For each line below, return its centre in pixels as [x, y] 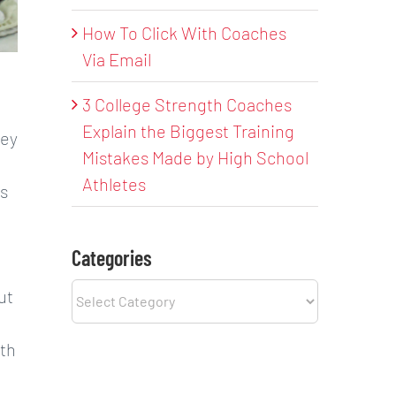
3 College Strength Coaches [187, 104]
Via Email [117, 59]
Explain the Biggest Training [189, 130]
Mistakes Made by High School [196, 157]
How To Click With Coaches [185, 32]
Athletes [114, 183]
